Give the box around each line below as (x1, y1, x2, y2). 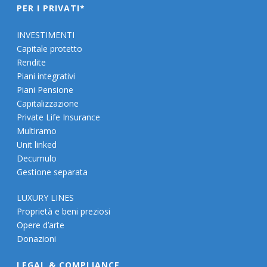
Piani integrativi (17, 70, 76, 82)
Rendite (17, 56, 46, 68)
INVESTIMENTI (17, 29, 75, 41)
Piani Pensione (17, 83, 74, 95)
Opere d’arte (17, 219, 65, 231)
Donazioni (17, 232, 57, 244)
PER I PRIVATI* (17, 2, 86, 14)
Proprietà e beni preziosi (17, 205, 111, 217)
